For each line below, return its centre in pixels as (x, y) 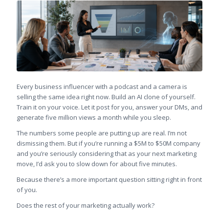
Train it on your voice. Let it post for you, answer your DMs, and (109, 107)
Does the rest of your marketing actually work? (85, 205)
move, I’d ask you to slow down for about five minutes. (97, 164)
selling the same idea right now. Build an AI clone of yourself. (106, 97)
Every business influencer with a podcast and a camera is (102, 86)
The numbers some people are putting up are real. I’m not (101, 133)
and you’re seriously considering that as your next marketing (106, 153)
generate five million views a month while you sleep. (94, 117)
